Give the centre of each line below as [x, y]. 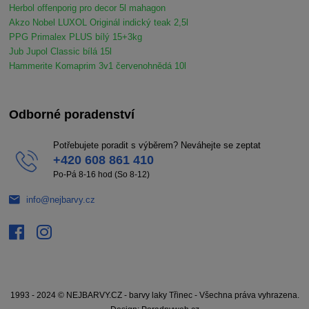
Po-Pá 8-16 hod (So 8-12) [101, 175]
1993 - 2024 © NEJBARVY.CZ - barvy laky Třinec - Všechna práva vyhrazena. [154, 295]
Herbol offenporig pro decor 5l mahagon [88, 8]
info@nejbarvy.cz [60, 199]
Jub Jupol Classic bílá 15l [61, 52]
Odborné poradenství [72, 115]
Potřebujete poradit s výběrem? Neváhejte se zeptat [157, 146]
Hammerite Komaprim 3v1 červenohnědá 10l [98, 66]
